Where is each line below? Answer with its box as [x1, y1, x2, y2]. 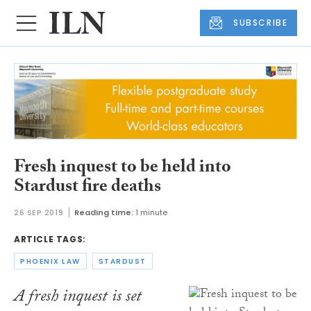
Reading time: [74, 207, 134, 219]
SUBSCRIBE [233, 17, 288, 29]
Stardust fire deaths [14, 172, 161, 203]
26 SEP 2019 [14, 207, 64, 219]
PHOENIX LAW [20, 255, 81, 267]
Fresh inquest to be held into [14, 153, 231, 184]
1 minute [135, 207, 168, 219]
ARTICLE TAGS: [14, 233, 86, 246]
